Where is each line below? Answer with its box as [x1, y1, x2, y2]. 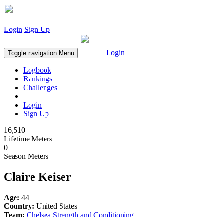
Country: [4, 201, 34, 210]
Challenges [23, 83, 57, 92]
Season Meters [4, 152, 48, 160]
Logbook [23, 66, 51, 74]
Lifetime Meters [4, 135, 52, 143]
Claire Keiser [4, 170, 71, 183]
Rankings [23, 75, 52, 83]
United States [34, 201, 77, 210]
